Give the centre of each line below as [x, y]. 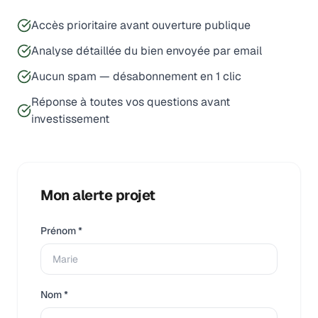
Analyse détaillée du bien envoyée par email [147, 51]
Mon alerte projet [98, 195]
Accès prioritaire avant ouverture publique [141, 25]
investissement [70, 119]
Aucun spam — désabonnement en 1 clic [136, 76]
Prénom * [61, 231]
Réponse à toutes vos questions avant [131, 102]
